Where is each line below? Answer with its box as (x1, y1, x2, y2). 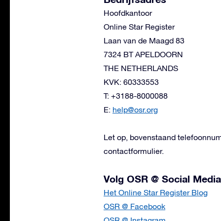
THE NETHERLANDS (104, 64, 178, 73)
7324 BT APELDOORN (104, 50, 183, 59)
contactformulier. (104, 147, 164, 156)
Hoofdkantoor (104, 8, 152, 18)
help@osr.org (112, 105, 158, 114)
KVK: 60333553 (104, 77, 159, 87)
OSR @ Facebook (104, 202, 165, 211)
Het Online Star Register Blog (104, 188, 208, 197)
